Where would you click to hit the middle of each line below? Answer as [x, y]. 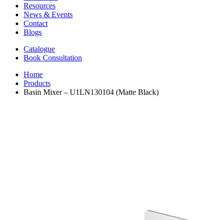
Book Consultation [53, 58]
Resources [40, 6]
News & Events [48, 15]
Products [37, 83]
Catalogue [39, 49]
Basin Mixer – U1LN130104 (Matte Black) [91, 92]
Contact [36, 24]
